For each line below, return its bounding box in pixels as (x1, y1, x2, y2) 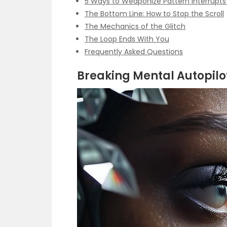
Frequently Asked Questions (85, 46, 183, 57)
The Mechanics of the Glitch (85, 21, 185, 31)
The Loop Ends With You (85, 33, 169, 44)
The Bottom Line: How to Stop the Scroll (85, 8, 224, 19)
